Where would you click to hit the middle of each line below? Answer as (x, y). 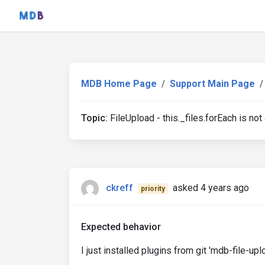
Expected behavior (121, 227)
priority (153, 189)
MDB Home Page (119, 84)
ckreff (119, 188)
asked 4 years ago (211, 188)
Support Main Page (212, 84)
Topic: (94, 118)
